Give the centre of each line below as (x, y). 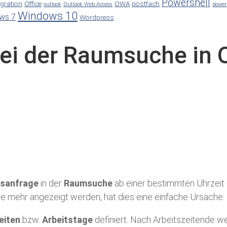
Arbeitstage (67, 220)
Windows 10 (48, 16)
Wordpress (97, 17)
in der (50, 183)
